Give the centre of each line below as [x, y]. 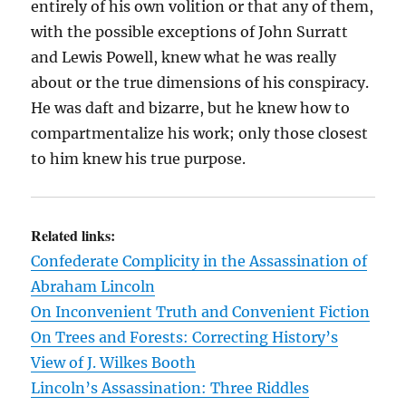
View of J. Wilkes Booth [114, 362]
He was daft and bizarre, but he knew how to [191, 108]
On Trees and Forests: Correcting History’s [185, 337]
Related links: [73, 235]
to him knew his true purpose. [139, 159]
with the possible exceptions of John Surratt [190, 32]
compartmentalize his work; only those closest [200, 133]
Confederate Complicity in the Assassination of [199, 261]
